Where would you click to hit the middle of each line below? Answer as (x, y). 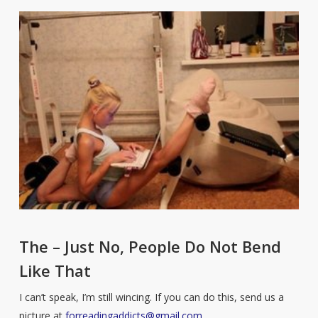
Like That (55, 270)
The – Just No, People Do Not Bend (150, 246)
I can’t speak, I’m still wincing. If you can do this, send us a (151, 297)
